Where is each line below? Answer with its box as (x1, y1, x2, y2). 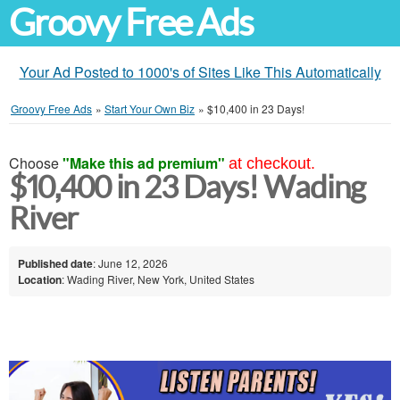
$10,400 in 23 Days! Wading (9, 170, 365, 204)
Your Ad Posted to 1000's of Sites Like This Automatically (19, 62, 381, 82)
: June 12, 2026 (93, 254, 168, 271)
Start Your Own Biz (104, 101, 195, 116)
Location (18, 271, 62, 287)
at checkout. (229, 154, 315, 172)
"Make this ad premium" (62, 153, 225, 173)
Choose (9, 153, 62, 173)
